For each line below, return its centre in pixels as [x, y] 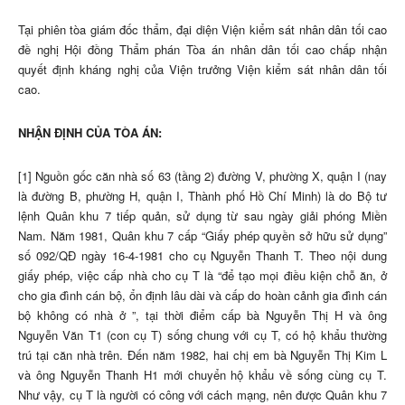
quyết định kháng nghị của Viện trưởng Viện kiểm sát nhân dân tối [202, 70]
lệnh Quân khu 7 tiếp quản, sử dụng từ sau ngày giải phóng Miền [202, 216]
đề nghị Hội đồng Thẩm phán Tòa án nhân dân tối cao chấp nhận [202, 50]
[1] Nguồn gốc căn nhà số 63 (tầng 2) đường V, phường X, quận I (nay [202, 176]
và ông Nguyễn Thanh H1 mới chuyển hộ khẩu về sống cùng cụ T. [202, 375]
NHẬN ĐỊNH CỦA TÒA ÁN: [90, 133]
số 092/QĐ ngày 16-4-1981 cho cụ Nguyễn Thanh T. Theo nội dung [202, 256]
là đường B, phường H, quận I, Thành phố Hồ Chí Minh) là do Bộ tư [202, 196]
